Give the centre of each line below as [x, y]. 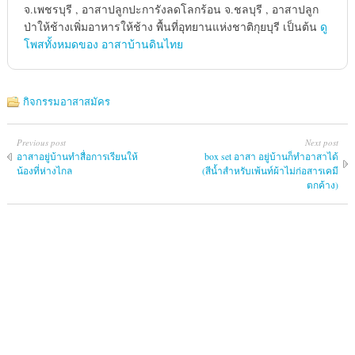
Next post [322, 143]
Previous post [41, 143]
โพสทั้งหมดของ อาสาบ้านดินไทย [103, 44]
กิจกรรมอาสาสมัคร [66, 102]
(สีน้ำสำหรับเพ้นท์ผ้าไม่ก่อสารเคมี [271, 171]
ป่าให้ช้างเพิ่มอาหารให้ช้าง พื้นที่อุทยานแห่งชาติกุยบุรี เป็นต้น [172, 27]
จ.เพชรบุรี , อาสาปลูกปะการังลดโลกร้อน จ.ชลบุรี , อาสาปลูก [171, 10]
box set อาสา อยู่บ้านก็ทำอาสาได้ [272, 157]
